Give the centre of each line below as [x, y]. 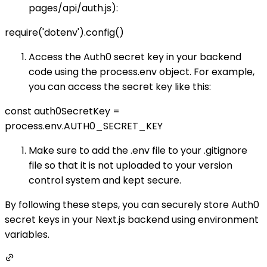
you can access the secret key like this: [120, 86]
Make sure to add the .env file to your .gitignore [138, 150]
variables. [27, 234]
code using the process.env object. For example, [142, 72]
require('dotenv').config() [64, 32]
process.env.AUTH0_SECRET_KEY [84, 126]
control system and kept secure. [105, 180]
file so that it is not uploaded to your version [131, 165]
